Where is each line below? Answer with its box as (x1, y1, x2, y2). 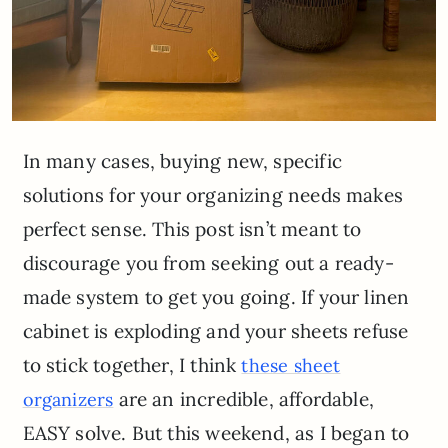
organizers (22, 387, 114, 411)
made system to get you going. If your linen (22, 284, 410, 309)
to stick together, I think (22, 352, 242, 377)
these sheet (241, 353, 341, 377)
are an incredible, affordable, (113, 386, 374, 411)
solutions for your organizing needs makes (22, 182, 403, 207)
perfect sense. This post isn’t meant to (22, 216, 362, 241)
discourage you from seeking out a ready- (22, 250, 394, 275)
